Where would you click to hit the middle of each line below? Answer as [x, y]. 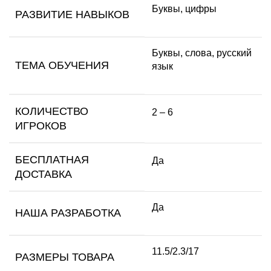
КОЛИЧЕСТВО [52, 111]
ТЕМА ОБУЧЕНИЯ [62, 65]
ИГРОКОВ [41, 126]
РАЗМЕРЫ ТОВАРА [65, 257]
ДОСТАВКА [44, 174]
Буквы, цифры [184, 8]
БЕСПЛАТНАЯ [52, 159]
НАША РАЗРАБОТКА [68, 213]
